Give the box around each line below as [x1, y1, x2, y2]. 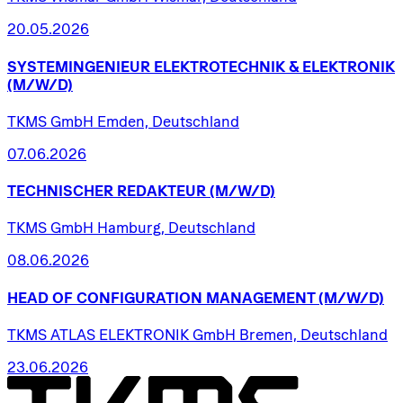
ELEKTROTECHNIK [154, 58, 285, 75]
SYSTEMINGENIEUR [7, 58, 150, 75]
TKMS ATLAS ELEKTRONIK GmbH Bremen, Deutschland [7, 326, 388, 343]
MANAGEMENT [206, 289, 315, 306]
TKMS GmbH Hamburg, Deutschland [7, 219, 255, 237]
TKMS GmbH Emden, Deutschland [7, 112, 239, 130]
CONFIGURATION [76, 289, 202, 306]
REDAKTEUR [117, 183, 206, 200]
